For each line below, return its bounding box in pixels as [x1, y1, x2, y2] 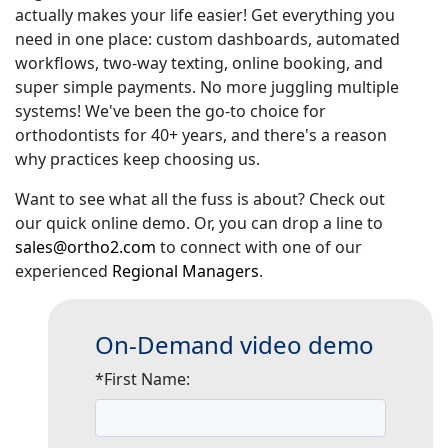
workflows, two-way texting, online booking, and [15, 51, 383, 74]
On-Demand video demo [95, 327, 374, 361]
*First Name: [95, 367, 190, 390]
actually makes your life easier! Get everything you [15, 3, 395, 26]
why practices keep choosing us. [15, 147, 260, 170]
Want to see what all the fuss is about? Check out [15, 187, 385, 210]
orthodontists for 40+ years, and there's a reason [15, 123, 387, 146]
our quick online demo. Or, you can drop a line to [15, 211, 383, 234]
